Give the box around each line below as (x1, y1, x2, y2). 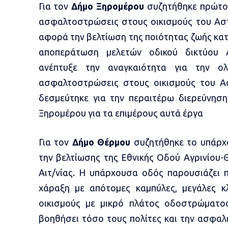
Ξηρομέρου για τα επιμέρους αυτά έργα (38, 108, 203, 119)
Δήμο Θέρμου (72, 137, 131, 148)
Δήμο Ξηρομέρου (71, 1, 145, 12)
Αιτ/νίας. (38, 167, 79, 178)
